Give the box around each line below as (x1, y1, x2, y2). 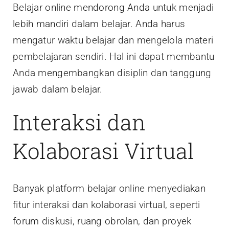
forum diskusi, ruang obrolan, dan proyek (13, 215, 192, 227)
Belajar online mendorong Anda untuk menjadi (13, 2, 214, 14)
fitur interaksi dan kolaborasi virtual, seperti (13, 198, 200, 211)
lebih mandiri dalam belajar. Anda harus (13, 18, 186, 30)
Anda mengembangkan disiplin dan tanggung (13, 67, 212, 79)
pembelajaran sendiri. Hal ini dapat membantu (13, 51, 215, 63)
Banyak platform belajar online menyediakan (13, 182, 205, 194)
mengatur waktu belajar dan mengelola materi (13, 34, 214, 47)
